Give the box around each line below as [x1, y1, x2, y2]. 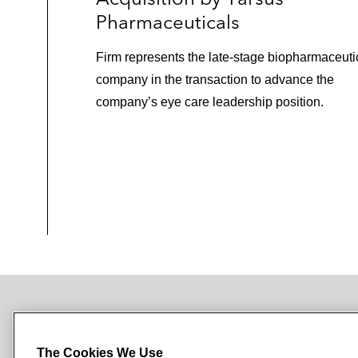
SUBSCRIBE [38, 325, 120, 340]
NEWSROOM [165, 324, 253, 340]
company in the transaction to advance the [96, 73, 334, 87]
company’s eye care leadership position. [96, 95, 324, 109]
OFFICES [276, 324, 340, 340]
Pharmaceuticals [96, 10, 240, 34]
